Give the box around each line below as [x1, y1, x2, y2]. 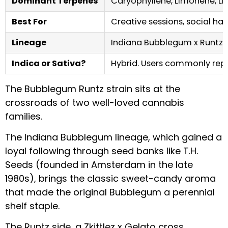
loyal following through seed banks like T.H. [5, 144, 198, 157]
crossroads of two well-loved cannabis [5, 96, 184, 109]
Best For [12, 15, 47, 27]
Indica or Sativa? [12, 57, 85, 69]
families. [5, 109, 42, 123]
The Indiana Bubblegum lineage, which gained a [5, 130, 222, 144]
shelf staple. [5, 199, 60, 212]
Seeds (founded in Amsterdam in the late [5, 158, 193, 171]
